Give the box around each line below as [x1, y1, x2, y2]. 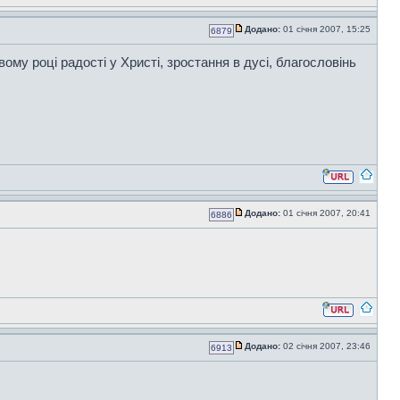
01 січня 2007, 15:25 [280, 24, 373, 34]
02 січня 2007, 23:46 [280, 341, 373, 351]
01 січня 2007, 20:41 [280, 208, 373, 218]
